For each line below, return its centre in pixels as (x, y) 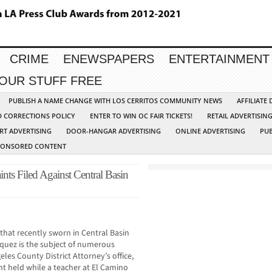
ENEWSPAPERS (109, 59)
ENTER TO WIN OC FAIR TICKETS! (141, 116)
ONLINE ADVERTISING (210, 131)
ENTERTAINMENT (219, 59)
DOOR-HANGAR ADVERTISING (114, 131)
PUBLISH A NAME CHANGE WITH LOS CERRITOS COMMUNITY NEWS (115, 101)
